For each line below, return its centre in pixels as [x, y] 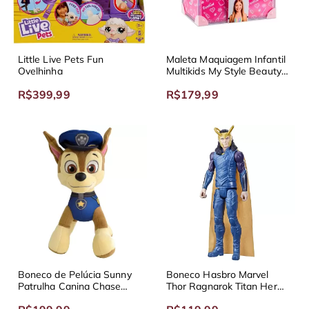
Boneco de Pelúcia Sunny [75, 274]
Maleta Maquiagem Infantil [226, 59]
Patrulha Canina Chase [70, 286]
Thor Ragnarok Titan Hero [225, 286]
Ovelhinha [40, 71]
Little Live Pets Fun [61, 59]
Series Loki [191, 298]
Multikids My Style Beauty [224, 71]
